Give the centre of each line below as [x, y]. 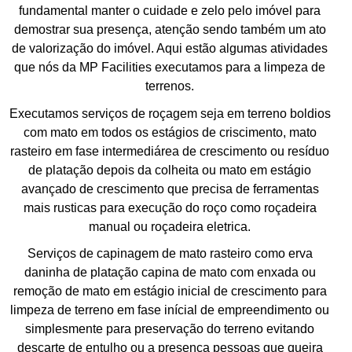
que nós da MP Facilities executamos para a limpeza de [170, 68]
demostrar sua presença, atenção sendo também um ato [170, 30]
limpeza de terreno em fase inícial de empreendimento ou [170, 310]
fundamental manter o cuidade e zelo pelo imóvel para [170, 11]
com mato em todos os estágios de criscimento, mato [170, 132]
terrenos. [170, 86]
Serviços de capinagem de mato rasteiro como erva [170, 254]
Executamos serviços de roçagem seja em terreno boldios [170, 113]
